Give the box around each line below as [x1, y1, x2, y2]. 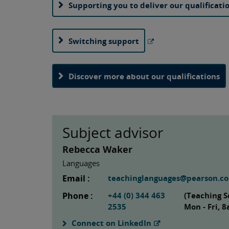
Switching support [68, 35, 139, 46]
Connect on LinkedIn [72, 217, 151, 228]
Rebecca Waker [62, 143, 132, 155]
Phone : [62, 190, 93, 201]
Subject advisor [62, 122, 163, 142]
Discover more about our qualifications [68, 71, 220, 82]
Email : [62, 172, 90, 184]
